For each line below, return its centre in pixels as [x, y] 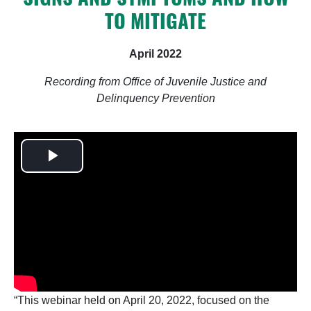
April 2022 [155, 54]
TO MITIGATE [155, 20]
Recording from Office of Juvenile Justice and [155, 82]
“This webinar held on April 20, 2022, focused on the [142, 300]
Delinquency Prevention [155, 99]
